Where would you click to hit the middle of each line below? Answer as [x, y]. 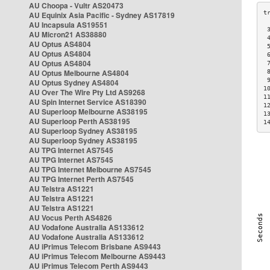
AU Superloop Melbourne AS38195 [88, 111]
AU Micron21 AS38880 [68, 34]
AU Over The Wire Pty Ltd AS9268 [87, 92]
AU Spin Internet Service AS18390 [88, 102]
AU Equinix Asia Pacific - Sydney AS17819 [102, 15]
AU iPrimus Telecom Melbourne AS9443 [97, 256]
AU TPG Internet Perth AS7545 [81, 179]
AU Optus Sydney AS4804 [74, 83]
